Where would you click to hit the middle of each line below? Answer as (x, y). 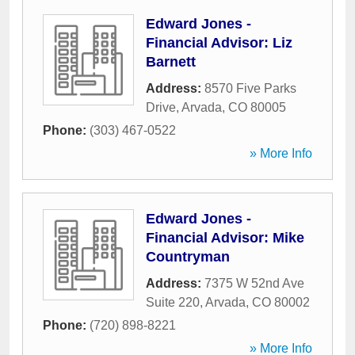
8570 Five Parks (250, 88)
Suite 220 (173, 302)
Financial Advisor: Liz (219, 43)
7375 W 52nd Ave (254, 283)
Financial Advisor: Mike (225, 238)
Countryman (188, 257)
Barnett (171, 62)
